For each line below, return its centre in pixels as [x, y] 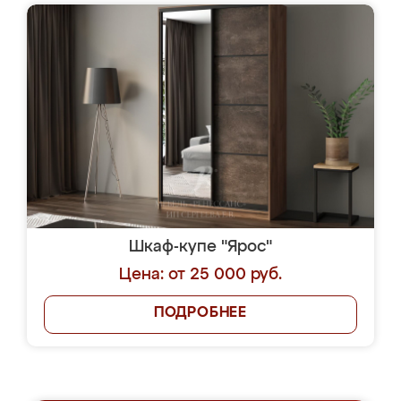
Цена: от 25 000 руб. [200, 275]
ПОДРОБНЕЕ [200, 313]
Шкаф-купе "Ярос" [200, 247]
